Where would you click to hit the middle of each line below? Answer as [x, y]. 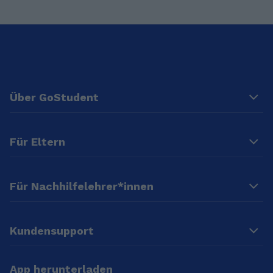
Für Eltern [37, 142]
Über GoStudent [54, 97]
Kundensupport [52, 231]
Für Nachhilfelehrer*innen [82, 186]
